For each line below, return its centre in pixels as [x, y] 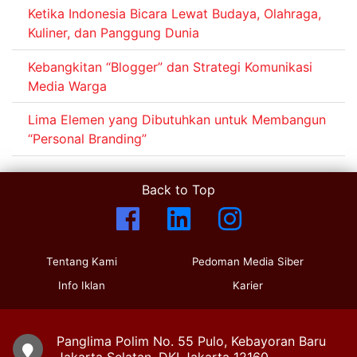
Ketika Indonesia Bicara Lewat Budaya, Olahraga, [175, 13]
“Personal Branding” [87, 139]
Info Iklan [81, 285]
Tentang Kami [81, 261]
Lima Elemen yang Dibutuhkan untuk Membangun [177, 120]
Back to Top [178, 189]
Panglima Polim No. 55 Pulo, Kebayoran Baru [191, 341]
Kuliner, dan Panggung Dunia [114, 32]
